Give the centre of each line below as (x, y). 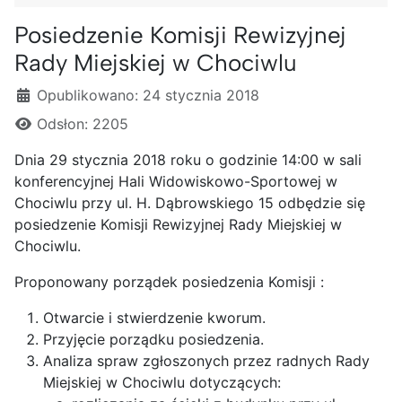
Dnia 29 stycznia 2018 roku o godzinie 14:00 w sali (188, 160)
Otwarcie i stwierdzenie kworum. (154, 318)
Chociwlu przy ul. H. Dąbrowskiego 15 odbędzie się (190, 203)
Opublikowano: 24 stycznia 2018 (148, 96)
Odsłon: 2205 (83, 124)
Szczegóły (49, 95)
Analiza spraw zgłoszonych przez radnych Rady (206, 361)
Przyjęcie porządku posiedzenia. (153, 340)
